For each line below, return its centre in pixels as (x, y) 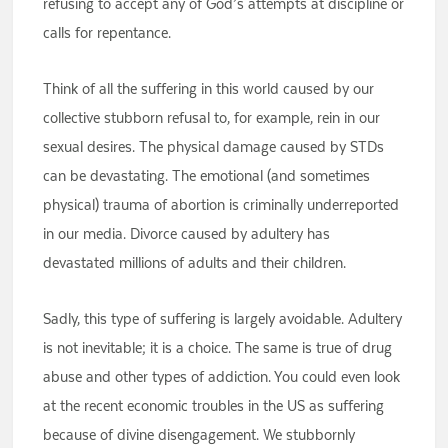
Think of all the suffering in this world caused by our (209, 89)
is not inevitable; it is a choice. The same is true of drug (218, 348)
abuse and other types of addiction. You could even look (222, 377)
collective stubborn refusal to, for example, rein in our (212, 118)
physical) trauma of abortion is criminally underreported (221, 205)
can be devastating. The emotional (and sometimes (207, 176)
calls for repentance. (107, 33)
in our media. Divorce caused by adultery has (187, 234)
